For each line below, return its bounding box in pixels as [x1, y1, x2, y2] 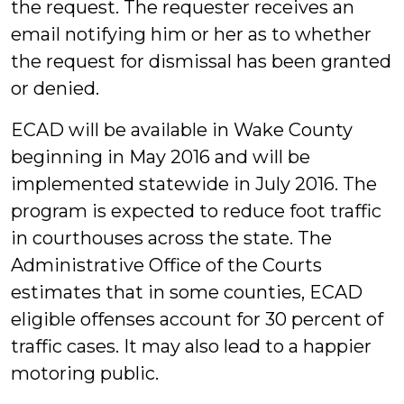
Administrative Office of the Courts [11, 254, 322, 276]
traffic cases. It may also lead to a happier [11, 335, 372, 357]
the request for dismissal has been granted [11, 50, 391, 72]
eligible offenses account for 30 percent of [11, 308, 383, 330]
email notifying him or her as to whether [11, 23, 372, 45]
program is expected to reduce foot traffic [11, 200, 381, 222]
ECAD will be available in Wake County [11, 119, 353, 141]
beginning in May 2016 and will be [11, 146, 310, 168]
